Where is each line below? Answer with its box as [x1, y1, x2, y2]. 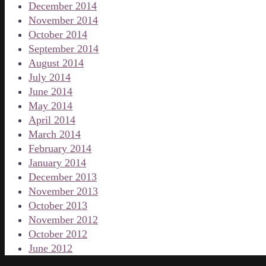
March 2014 [28, 128, 81, 140]
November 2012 [28, 213, 98, 226]
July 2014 [28, 71, 71, 83]
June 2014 [28, 85, 72, 97]
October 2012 [28, 227, 87, 240]
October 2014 [28, 28, 87, 40]
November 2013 [28, 185, 98, 197]
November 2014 [28, 14, 98, 26]
